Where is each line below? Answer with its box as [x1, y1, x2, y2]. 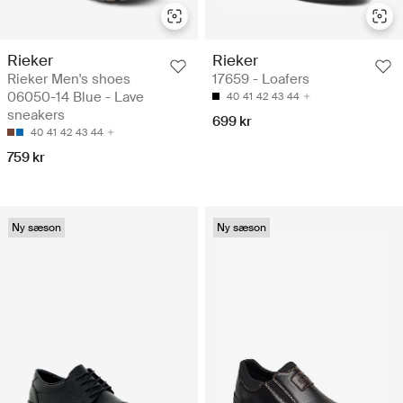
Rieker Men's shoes [7, 69, 130, 88]
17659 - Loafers [212, 69, 309, 88]
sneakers [7, 105, 65, 124]
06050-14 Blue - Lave [7, 87, 144, 106]
